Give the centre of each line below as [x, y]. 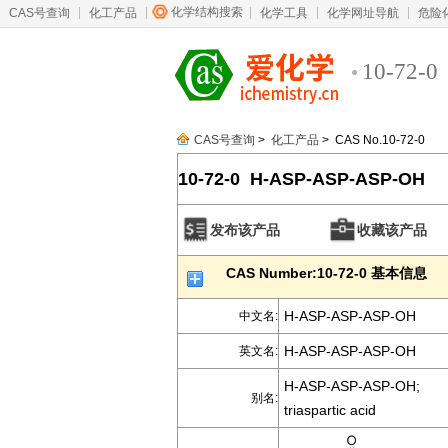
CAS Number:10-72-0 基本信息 [326, 273]
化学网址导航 [363, 13]
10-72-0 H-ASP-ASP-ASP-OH [301, 179]
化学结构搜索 [207, 12]
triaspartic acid [330, 410]
